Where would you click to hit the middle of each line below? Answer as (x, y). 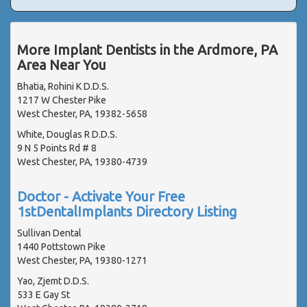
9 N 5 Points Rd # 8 (57, 148)
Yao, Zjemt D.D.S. (53, 281)
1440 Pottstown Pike (61, 246)
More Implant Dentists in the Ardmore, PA (147, 49)
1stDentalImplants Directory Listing (127, 211)
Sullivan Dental (49, 233)
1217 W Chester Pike (62, 100)
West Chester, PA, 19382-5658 (82, 113)
